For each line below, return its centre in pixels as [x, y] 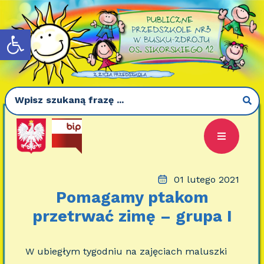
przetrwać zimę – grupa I [132, 216]
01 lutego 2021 [206, 179]
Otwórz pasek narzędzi [44, 35]
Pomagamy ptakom [132, 197]
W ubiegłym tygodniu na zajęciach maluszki [126, 251]
